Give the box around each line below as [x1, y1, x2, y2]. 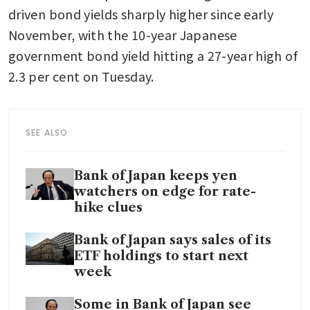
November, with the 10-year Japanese [8, 26, 237, 44]
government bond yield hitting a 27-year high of [8, 46, 298, 65]
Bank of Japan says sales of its [74, 232, 271, 248]
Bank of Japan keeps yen [74, 168, 237, 184]
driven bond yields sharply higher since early [8, 5, 274, 24]
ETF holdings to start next [74, 248, 248, 264]
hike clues [74, 200, 143, 216]
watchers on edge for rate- [74, 184, 256, 200]
